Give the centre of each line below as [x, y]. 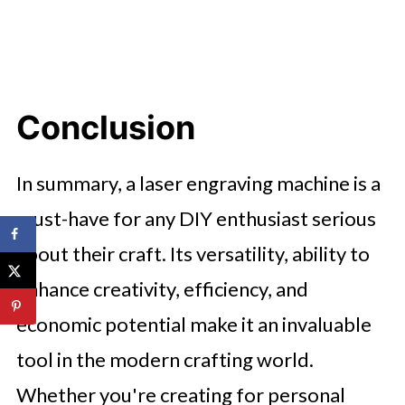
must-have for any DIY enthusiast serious [196, 218]
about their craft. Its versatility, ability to [193, 254]
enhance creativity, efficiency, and [162, 289]
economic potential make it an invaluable [193, 324]
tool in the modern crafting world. [165, 359]
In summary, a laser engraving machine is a [198, 183]
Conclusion [105, 127]
